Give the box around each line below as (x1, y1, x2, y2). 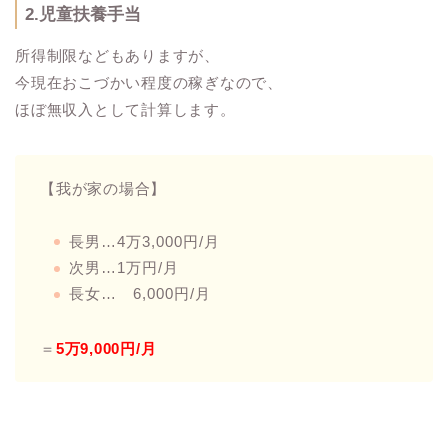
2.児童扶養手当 (25, 4, 141, 24)
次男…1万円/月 (69, 258, 179, 276)
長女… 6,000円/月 (69, 285, 211, 303)
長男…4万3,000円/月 (69, 232, 220, 250)
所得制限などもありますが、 (15, 46, 220, 64)
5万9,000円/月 (55, 340, 157, 358)
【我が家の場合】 (40, 179, 167, 197)
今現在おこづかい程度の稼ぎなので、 (15, 73, 283, 91)
